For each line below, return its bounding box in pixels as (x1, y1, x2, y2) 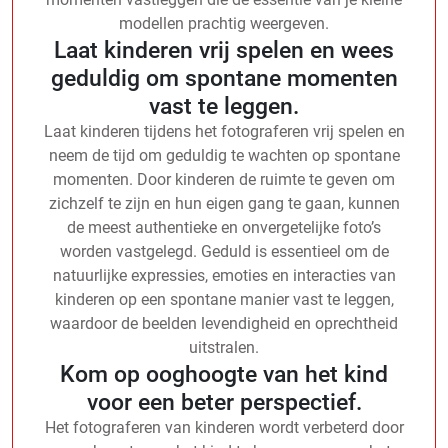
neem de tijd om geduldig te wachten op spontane (48, 145, 400, 165)
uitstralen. (189, 337, 259, 357)
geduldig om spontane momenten (50, 63, 398, 92)
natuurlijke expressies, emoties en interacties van (52, 265, 396, 285)
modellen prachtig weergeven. (119, 13, 329, 33)
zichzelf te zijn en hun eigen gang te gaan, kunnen (48, 193, 400, 213)
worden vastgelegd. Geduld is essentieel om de (59, 241, 389, 261)
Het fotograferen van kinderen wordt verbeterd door (44, 417, 404, 437)
